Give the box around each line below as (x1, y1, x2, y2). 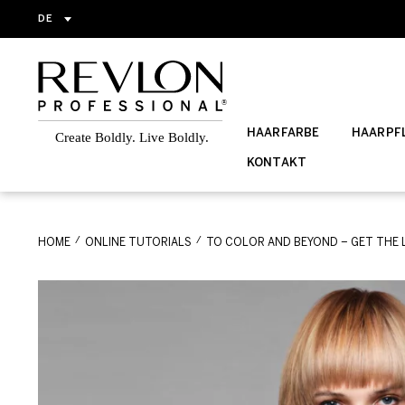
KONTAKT (246, 157, 307, 169)
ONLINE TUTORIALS (85, 238, 192, 248)
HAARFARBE (246, 127, 320, 139)
